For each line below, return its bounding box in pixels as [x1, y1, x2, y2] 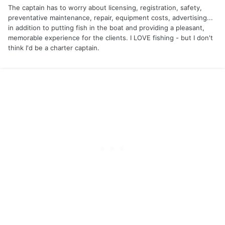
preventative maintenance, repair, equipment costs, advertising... [8, 14, 213, 22]
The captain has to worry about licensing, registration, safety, [8, 4, 202, 12]
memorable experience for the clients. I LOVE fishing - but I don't [8, 34, 213, 42]
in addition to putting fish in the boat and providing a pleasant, [8, 24, 204, 32]
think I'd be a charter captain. [8, 44, 99, 52]
